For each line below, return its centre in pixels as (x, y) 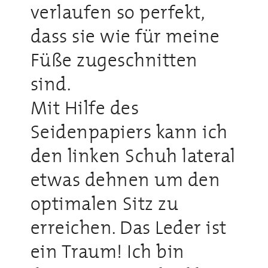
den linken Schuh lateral (133, 155)
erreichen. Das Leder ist (128, 227)
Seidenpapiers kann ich (129, 131)
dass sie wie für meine (125, 36)
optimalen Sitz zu (104, 203)
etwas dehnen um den (125, 179)
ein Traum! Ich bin (107, 251)
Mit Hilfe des (85, 107)
